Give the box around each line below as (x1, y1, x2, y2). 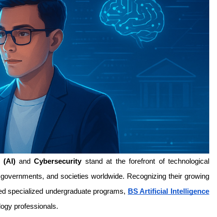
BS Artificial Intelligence (127, 187, 210, 195)
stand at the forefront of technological (81, 157, 209, 165)
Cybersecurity (34, 157, 82, 165)
